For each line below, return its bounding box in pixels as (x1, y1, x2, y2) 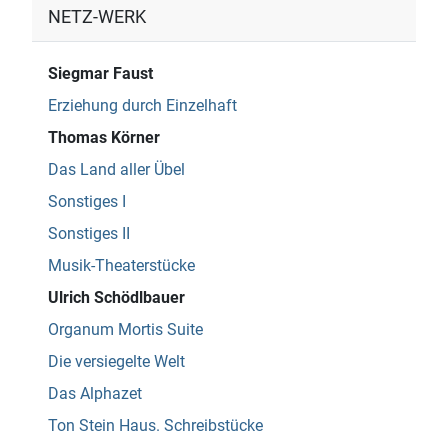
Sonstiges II (48, 224, 130, 244)
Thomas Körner (48, 128, 160, 148)
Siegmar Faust (48, 64, 153, 84)
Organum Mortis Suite (48, 320, 203, 340)
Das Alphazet (48, 384, 142, 404)
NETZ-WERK (48, 7, 146, 28)
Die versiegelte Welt (48, 352, 185, 372)
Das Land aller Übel (48, 160, 185, 180)
